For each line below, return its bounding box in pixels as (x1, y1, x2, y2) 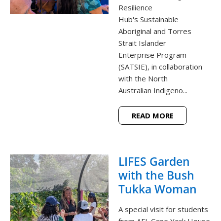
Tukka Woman (118, 181, 197, 197)
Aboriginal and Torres (118, 26, 191, 37)
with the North (118, 74, 168, 84)
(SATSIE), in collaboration (118, 62, 202, 72)
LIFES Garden (118, 153, 190, 170)
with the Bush (118, 167, 194, 184)
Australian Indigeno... (118, 85, 187, 96)
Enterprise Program (118, 50, 186, 60)
